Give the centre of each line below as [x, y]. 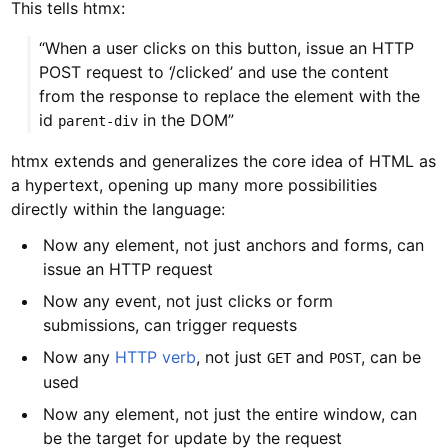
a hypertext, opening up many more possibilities [194, 185]
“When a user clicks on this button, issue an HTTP [227, 48]
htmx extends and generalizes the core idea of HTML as [224, 161]
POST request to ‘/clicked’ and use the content [214, 72]
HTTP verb [156, 357]
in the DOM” [186, 120]
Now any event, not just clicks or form [188, 301]
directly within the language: [118, 209]
